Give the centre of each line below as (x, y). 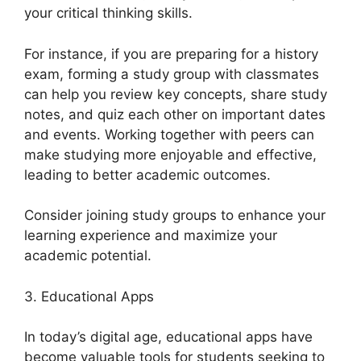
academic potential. (88, 256)
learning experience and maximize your (151, 236)
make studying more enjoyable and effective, (170, 154)
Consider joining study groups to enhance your (175, 216)
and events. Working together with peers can (169, 134)
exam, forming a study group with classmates (172, 74)
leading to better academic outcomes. (147, 174)
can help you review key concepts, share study (176, 94)
